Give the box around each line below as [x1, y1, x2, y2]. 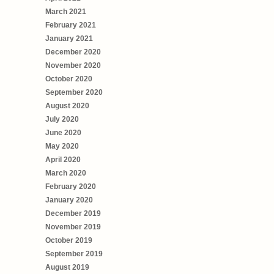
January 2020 [45, 195, 93, 204]
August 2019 [45, 262, 89, 272]
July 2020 [45, 114, 79, 124]
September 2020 [45, 87, 103, 97]
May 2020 [45, 141, 79, 150]
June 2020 [45, 128, 81, 137]
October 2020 [45, 74, 92, 83]
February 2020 [45, 182, 96, 191]
